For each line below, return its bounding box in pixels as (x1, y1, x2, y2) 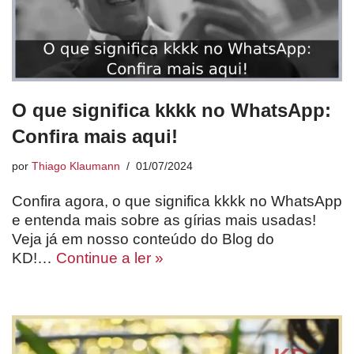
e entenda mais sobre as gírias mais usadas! (12, 212, 316, 229)
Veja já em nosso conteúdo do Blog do (12, 231, 274, 248)
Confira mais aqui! (12, 126, 178, 148)
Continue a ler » (56, 250, 164, 267)
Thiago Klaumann (32, 160, 120, 173)
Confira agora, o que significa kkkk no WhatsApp (12, 193, 342, 210)
